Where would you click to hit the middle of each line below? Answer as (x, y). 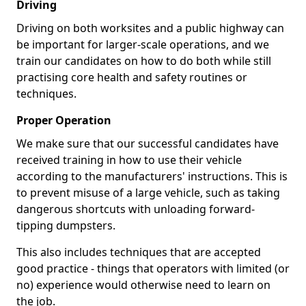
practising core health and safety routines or (132, 77)
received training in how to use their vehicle (129, 160)
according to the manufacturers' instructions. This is (152, 176)
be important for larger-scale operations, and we (143, 44)
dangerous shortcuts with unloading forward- (136, 209)
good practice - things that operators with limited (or (153, 268)
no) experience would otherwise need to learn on (143, 285)
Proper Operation (64, 120)
